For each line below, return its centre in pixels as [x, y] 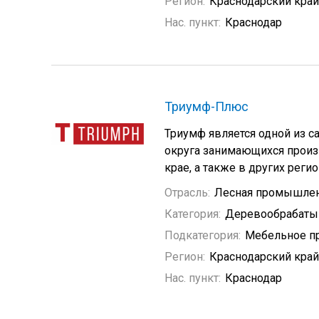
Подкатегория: [203, 235]
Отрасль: [187, 193]
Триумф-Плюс [206, 106]
